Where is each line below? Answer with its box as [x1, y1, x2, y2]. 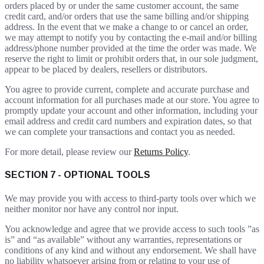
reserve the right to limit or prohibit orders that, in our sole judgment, [5, 54, 258, 64]
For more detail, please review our [5, 147, 134, 157]
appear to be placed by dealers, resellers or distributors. [5, 64, 207, 75]
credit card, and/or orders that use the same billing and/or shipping [5, 11, 249, 22]
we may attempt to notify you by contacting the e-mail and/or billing [5, 32, 257, 43]
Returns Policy [134, 147, 188, 157]
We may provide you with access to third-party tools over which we [5, 193, 256, 203]
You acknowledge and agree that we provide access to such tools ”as [5, 223, 259, 234]
